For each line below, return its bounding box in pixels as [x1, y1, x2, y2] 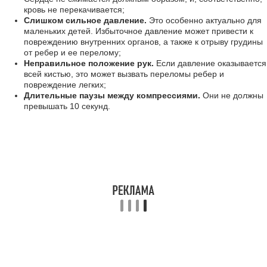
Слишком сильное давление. [24, 15, 147, 25]
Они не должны [200, 91, 263, 100]
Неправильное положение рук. [24, 58, 154, 68]
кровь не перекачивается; [24, 5, 125, 14]
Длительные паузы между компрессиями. [24, 91, 200, 100]
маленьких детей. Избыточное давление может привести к [24, 26, 253, 36]
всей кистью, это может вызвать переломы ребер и [24, 69, 224, 79]
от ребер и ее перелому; [24, 48, 121, 57]
